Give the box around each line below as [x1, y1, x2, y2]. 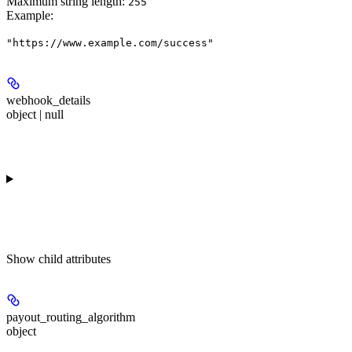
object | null [6, 107, 64, 121]
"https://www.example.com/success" [6, 36, 214, 49]
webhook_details [6, 93, 90, 107]
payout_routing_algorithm [6, 310, 135, 324]
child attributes [38, 251, 111, 266]
